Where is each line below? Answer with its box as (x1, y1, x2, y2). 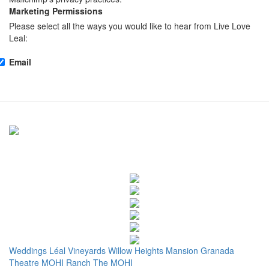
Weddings (9, 244, 47, 256)
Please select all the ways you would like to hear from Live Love (9, 20, 250, 32)
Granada (201, 244, 234, 256)
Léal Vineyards (49, 244, 106, 256)
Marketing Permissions (9, 5, 103, 17)
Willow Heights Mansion (108, 244, 198, 256)
